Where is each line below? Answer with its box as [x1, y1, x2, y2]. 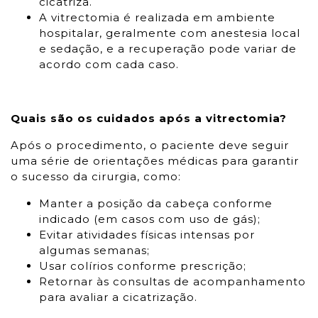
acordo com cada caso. [39, 57, 179, 71]
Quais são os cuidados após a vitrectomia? [11, 111, 287, 125]
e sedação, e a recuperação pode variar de [39, 42, 297, 55]
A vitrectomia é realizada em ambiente [39, 11, 275, 24]
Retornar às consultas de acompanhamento [39, 275, 306, 288]
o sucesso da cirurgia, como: [11, 170, 181, 183]
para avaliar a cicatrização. [39, 290, 197, 304]
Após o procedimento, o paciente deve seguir [11, 138, 289, 152]
